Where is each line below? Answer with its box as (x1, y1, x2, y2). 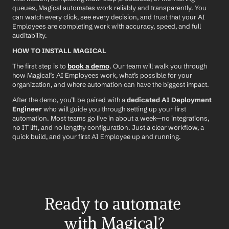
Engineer (12, 105, 42, 113)
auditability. (12, 31, 47, 39)
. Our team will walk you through (109, 62, 207, 70)
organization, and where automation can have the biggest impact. (12, 80, 209, 88)
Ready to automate (44, 194, 181, 214)
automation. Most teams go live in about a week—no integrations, (12, 114, 209, 122)
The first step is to (12, 62, 67, 70)
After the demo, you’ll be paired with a (12, 96, 127, 104)
